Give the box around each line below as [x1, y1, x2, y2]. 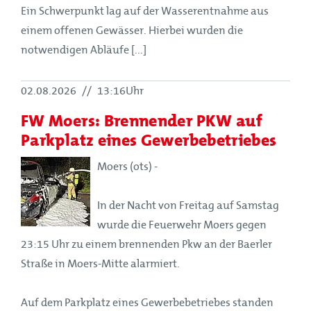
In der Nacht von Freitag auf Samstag [97, 199, 279, 212]
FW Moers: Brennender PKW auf [21, 106, 263, 134]
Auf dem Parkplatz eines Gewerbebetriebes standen [21, 296, 274, 309]
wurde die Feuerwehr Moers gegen [97, 218, 267, 231]
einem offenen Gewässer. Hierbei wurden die [21, 24, 243, 37]
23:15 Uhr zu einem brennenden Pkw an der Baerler [21, 237, 272, 251]
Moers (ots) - [97, 160, 158, 173]
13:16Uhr [95, 84, 144, 97]
